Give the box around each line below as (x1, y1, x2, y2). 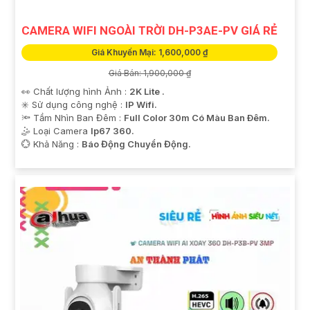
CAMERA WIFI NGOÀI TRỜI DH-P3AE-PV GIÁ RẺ (21, 24, 277, 37)
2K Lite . (129, 86, 165, 97)
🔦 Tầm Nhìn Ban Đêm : (21, 112, 124, 123)
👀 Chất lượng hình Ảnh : (21, 86, 129, 97)
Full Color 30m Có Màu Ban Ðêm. (124, 112, 270, 123)
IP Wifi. (125, 99, 157, 110)
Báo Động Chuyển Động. (82, 138, 191, 149)
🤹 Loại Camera (21, 125, 91, 136)
